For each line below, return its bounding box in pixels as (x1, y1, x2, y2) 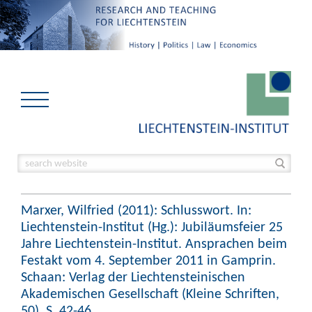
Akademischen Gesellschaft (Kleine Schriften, (21, 285, 279, 302)
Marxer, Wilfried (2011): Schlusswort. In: (21, 201, 251, 218)
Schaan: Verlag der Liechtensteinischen (21, 268, 245, 285)
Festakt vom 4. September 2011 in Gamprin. (21, 251, 276, 268)
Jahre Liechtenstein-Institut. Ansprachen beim (21, 235, 287, 251)
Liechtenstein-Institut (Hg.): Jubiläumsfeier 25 (21, 218, 283, 235)
